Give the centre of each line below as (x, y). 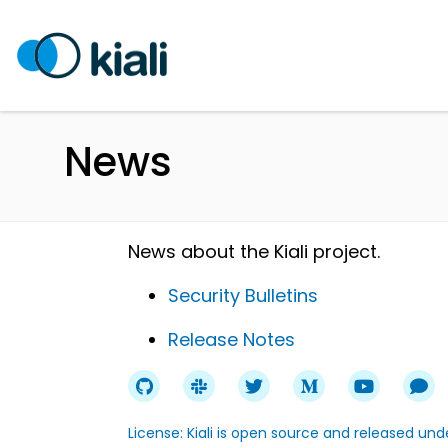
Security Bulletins (243, 295)
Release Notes (231, 339)
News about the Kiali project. (254, 251)
